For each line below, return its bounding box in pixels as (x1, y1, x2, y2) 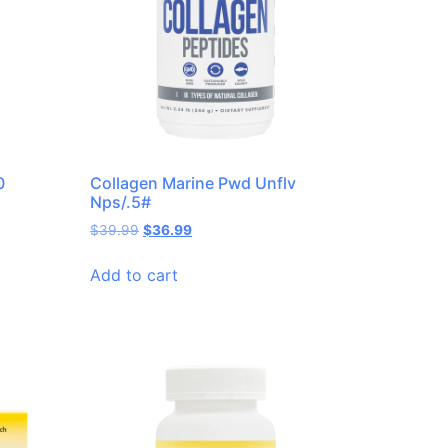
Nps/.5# (90, 192, 152, 213)
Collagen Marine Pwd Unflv (90, 173, 297, 194)
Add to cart (90, 265, 179, 286)
